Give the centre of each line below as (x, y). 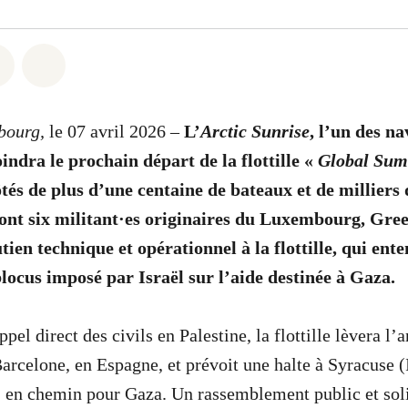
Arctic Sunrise (255, 131)
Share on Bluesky (117, 62)
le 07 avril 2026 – (114, 131)
